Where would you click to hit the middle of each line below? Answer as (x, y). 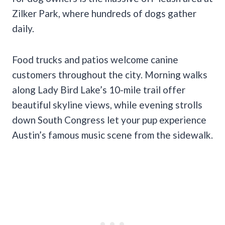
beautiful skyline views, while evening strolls (107, 104)
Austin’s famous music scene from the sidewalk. (113, 135)
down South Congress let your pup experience (109, 120)
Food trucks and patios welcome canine (95, 59)
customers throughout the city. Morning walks (110, 74)
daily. (23, 28)
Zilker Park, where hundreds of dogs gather (104, 13)
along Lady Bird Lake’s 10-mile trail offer (99, 89)
